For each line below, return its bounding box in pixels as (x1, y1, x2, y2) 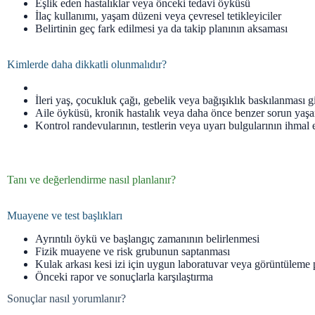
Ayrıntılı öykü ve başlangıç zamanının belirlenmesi (35, 233, 259, 245)
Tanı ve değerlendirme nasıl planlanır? (7, 174, 176, 186)
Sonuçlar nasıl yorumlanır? (7, 292, 126, 305)
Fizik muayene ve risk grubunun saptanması (35, 245, 230, 258)
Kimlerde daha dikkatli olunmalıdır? (7, 58, 167, 71)
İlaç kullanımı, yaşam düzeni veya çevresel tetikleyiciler (35, 10, 281, 22)
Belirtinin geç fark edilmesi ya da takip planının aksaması (35, 22, 288, 35)
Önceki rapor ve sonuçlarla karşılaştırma (35, 271, 213, 283)
